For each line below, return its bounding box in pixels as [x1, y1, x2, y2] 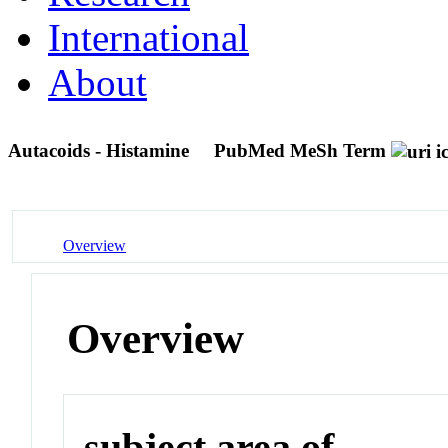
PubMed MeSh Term [214, 139, 386, 161]
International [48, 15, 249, 59]
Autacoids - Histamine [8, 139, 194, 161]
